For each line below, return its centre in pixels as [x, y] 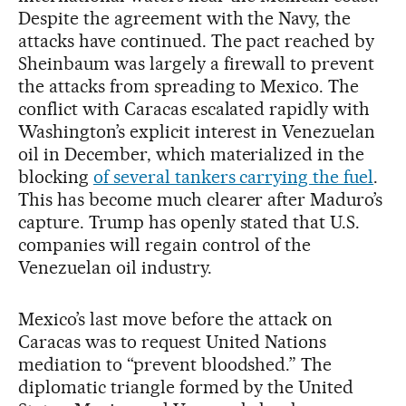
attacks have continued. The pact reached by [197, 40]
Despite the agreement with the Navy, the [185, 18]
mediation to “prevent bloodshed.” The [175, 364]
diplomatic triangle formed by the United [186, 387]
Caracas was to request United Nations [173, 341]
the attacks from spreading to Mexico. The [189, 86]
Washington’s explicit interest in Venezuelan [197, 131]
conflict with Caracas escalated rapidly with [194, 108]
